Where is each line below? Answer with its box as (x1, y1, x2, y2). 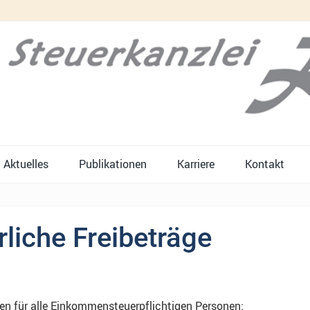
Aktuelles (3, 156, 48, 172)
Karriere (177, 156, 215, 172)
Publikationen (79, 156, 147, 172)
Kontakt (245, 156, 284, 172)
